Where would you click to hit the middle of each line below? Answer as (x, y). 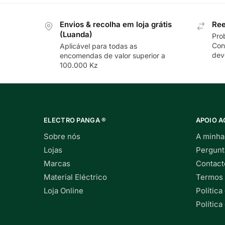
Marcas (57, 164)
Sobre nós (62, 137)
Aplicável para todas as (98, 46)
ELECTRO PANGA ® (75, 120)
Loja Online (64, 191)
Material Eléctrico (75, 177)
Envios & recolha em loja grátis (116, 25)
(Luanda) (76, 35)
